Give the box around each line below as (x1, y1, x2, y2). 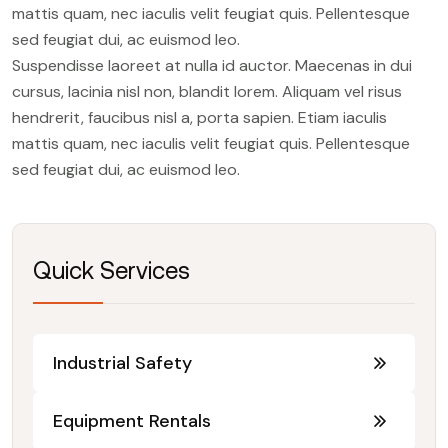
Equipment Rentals (53, 408, 211, 433)
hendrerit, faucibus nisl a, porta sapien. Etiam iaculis (12, 106, 387, 128)
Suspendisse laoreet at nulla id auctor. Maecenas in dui (12, 54, 412, 76)
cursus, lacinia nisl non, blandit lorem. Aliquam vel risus (12, 80, 402, 102)
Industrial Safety (53, 350, 192, 375)
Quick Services (33, 256, 190, 284)
